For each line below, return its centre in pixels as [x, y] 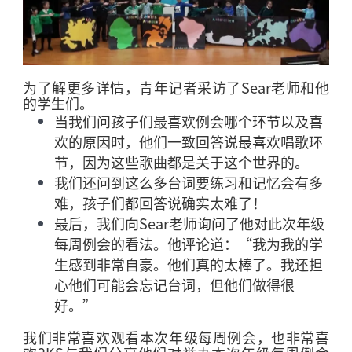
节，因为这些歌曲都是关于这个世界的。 [182, 161]
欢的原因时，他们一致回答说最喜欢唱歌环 [189, 141]
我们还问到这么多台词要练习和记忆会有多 [189, 182]
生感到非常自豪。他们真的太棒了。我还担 [189, 264]
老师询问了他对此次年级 [247, 223]
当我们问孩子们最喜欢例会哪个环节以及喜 [189, 121]
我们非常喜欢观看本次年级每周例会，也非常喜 [176, 337]
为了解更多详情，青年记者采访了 [132, 87]
